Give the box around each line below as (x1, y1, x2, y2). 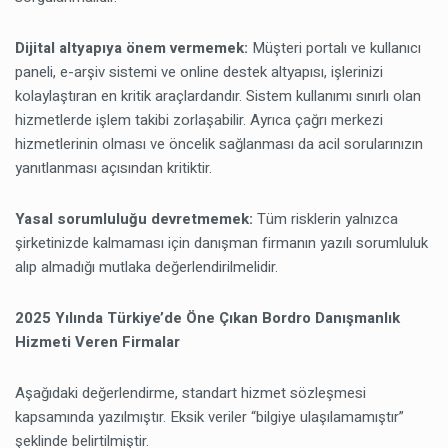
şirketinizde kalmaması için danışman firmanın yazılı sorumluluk (15, 232, 428, 255)
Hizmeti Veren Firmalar (15, 331, 180, 354)
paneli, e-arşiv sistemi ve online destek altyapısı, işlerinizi (15, 61, 383, 84)
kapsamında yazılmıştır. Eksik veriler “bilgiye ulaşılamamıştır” (15, 406, 404, 429)
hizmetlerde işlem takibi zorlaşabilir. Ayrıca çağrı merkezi (15, 109, 383, 132)
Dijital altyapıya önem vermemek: (15, 37, 252, 60)
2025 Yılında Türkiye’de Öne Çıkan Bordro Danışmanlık (15, 307, 400, 330)
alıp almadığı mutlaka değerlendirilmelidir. (15, 256, 278, 279)
